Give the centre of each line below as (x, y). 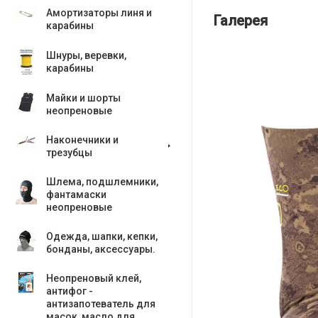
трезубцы (69, 153)
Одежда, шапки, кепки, (102, 236)
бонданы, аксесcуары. (101, 249)
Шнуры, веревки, (86, 55)
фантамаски (76, 194)
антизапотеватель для (101, 304)
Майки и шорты (83, 98)
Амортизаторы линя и (99, 13)
